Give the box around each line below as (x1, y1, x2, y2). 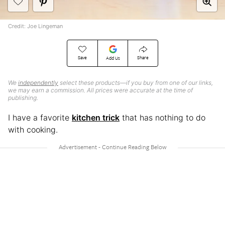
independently (18, 79, 58, 86)
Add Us (105, 54, 120, 61)
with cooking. (8, 125, 58, 135)
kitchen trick (72, 113, 120, 123)
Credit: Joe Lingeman (8, 23, 63, 30)
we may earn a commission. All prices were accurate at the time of (8, 86, 193, 94)
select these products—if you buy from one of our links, (58, 79, 213, 86)
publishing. (8, 94, 38, 101)
